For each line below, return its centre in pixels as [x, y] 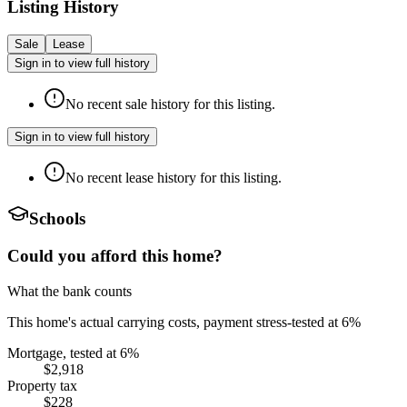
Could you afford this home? [115, 255]
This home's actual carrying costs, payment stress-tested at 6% [184, 322]
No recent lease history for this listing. [174, 177]
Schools [57, 219]
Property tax [42, 385]
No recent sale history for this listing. [170, 104]
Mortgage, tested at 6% [73, 352]
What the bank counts [69, 291]
